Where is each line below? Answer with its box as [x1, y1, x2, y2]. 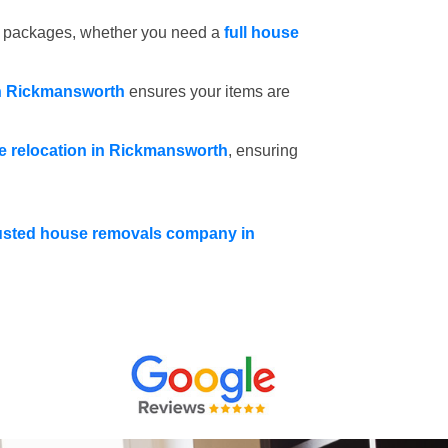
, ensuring [228, 142, 298, 160]
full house [224, 24, 299, 42]
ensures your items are [125, 83, 290, 101]
